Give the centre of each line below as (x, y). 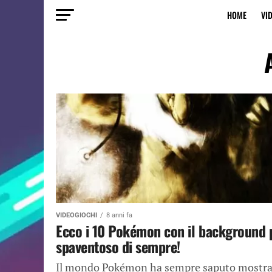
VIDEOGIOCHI (76, 215)
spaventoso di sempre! (118, 246)
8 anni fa (119, 215)
